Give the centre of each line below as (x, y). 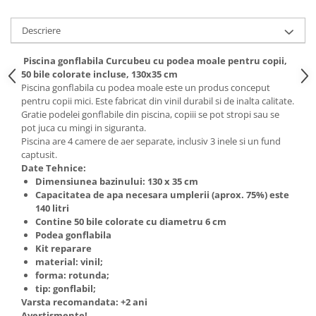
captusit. (39, 154)
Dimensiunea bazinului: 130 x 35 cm (117, 181)
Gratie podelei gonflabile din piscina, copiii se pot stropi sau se (150, 114)
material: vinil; (69, 262)
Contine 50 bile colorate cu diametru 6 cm (131, 221)
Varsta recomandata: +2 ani (84, 302)
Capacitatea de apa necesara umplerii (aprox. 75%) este (162, 195)
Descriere (41, 30)
